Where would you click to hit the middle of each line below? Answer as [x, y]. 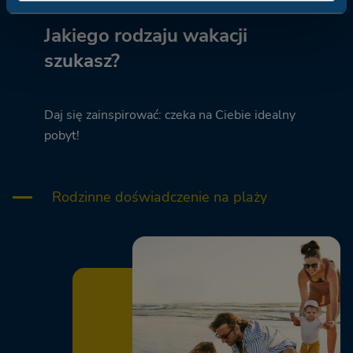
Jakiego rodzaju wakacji [146, 36]
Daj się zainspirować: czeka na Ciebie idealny [170, 115]
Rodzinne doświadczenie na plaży [160, 197]
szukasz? [82, 61]
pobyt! [62, 136]
